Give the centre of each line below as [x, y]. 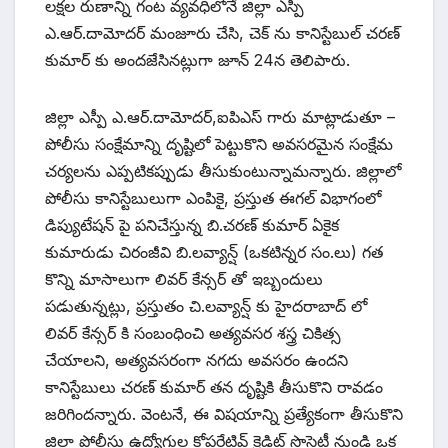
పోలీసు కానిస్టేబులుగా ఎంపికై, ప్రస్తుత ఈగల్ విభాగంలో [213, 197]
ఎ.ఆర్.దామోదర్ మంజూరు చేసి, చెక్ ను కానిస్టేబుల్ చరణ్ [222, 32]
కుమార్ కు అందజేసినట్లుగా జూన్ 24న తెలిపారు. [197, 59]
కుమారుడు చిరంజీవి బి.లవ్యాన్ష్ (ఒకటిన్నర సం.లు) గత [214, 251]
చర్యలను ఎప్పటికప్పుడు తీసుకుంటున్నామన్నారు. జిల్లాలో [223, 170]
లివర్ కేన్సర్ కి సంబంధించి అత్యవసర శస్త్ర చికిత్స [193, 332]
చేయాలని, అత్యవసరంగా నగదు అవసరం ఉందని [196, 359]
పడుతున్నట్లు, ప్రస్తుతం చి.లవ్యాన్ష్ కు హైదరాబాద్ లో [206, 305]
